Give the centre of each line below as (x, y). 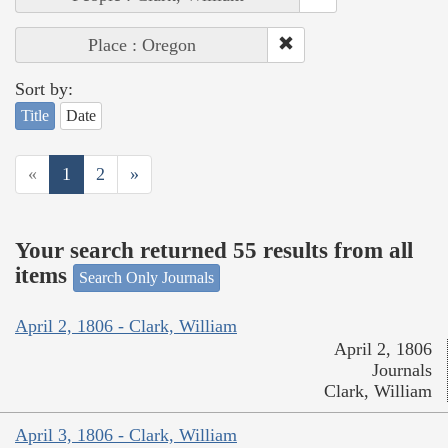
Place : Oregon (142, 44)
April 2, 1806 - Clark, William (126, 326)
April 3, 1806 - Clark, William (126, 435)
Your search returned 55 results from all (214, 251)
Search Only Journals (146, 277)
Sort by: (44, 88)
